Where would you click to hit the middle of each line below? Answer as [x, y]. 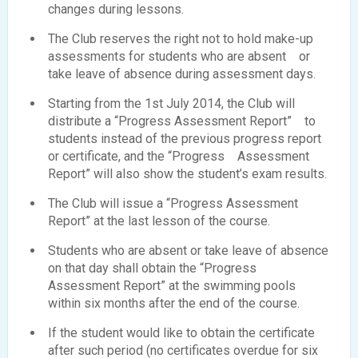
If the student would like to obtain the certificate [181, 332]
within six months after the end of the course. [174, 303]
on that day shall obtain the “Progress [159, 268]
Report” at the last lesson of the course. [159, 221]
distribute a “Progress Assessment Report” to [182, 121]
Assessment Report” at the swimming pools [172, 285]
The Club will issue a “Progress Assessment [173, 203]
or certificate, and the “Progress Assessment [179, 156]
